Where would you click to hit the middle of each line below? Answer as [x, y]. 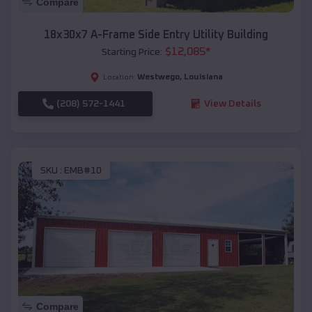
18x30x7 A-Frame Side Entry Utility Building [156, 34]
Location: [119, 77]
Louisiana [203, 77]
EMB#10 [83, 171]
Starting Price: [132, 52]
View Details [232, 103]
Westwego [158, 77]
